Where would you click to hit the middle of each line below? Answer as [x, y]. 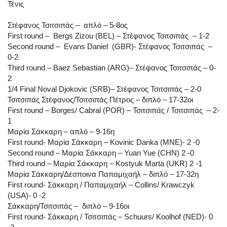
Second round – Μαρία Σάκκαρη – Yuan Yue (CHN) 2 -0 [101, 153]
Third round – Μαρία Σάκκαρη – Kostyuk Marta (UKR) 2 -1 [105, 164]
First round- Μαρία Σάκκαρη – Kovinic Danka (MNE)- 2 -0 [104, 142]
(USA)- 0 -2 [27, 196]
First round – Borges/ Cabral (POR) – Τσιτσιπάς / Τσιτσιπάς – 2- [113, 110]
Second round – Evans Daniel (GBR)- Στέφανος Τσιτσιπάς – [110, 47]
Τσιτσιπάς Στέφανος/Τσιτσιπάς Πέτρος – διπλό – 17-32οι [100, 100]
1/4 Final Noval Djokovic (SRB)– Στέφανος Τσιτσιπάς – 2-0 [104, 89]
